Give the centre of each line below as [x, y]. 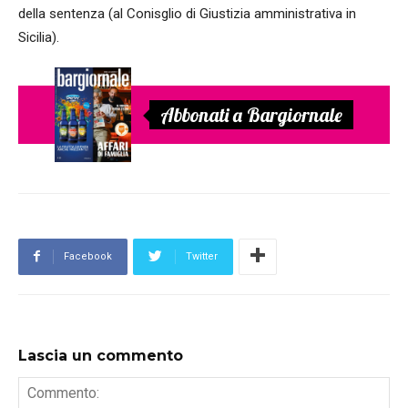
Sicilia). [39, 37]
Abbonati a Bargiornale [251, 115]
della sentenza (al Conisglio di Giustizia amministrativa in [187, 14]
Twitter [202, 257]
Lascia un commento [101, 356]
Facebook [88, 257]
